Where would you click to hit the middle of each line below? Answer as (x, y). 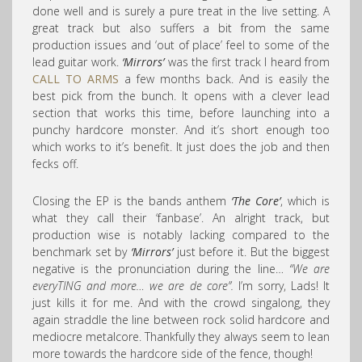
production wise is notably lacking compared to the (181, 235)
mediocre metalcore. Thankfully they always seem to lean (181, 337)
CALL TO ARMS (76, 79)
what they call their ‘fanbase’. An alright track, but (181, 218)
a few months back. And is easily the (224, 79)
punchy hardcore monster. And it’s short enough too (181, 130)
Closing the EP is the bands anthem (132, 201)
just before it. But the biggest (251, 252)
